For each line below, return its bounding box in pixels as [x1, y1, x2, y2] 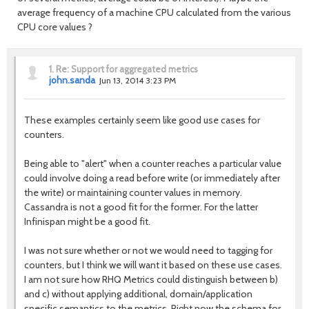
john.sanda [49, 74, 95, 86]
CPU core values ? [17, 21, 92, 34]
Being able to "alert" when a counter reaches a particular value [24, 157, 281, 170]
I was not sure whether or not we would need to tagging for [24, 244, 272, 257]
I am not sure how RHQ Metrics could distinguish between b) [24, 273, 278, 286]
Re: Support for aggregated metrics [56, 63, 198, 75]
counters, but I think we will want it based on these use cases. [24, 259, 282, 272]
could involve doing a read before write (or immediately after [24, 172, 280, 185]
